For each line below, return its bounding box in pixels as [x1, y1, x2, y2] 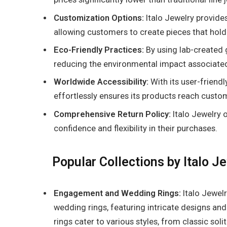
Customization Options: [54, 13, 144, 23]
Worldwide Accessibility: [54, 77, 150, 87]
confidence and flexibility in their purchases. [54, 123, 217, 133]
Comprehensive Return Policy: [54, 109, 171, 119]
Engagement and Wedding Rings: [54, 188, 183, 199]
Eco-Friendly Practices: [54, 45, 144, 55]
